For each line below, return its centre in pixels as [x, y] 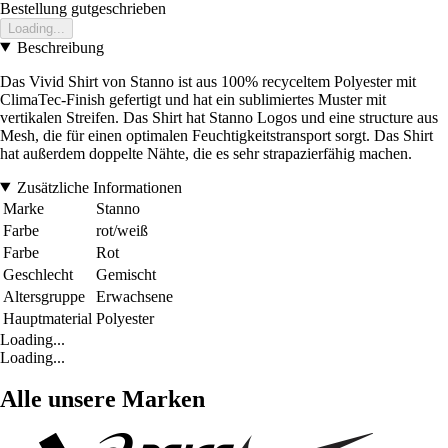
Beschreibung [60, 47]
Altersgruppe [44, 296]
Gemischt [126, 274]
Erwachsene [134, 296]
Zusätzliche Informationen [99, 187]
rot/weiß [122, 230]
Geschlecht [38, 274]
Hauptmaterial [47, 318]
